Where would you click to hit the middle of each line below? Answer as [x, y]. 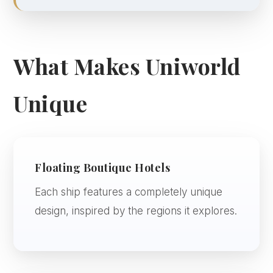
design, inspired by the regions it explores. [136, 211]
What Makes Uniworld [127, 66]
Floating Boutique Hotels [103, 168]
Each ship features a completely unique [129, 192]
